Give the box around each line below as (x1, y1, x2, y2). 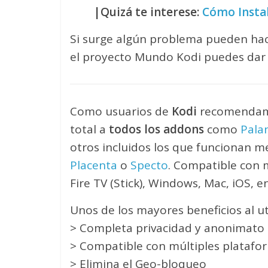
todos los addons (109, 121, 204, 138)
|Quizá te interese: (94, 4, 202, 20)
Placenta (70, 157, 117, 173)
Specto (130, 157, 168, 173)
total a (70, 121, 109, 138)
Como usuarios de (70, 103, 172, 120)
